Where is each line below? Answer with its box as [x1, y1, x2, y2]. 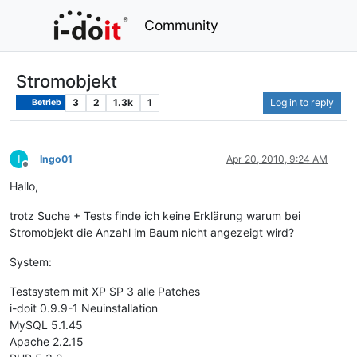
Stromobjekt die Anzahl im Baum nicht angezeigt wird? [10, 225, 294, 239]
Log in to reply [270, 96, 334, 108]
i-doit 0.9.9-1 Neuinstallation [10, 300, 158, 315]
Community [143, 16, 218, 33]
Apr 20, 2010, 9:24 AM [226, 152, 328, 165]
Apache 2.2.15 [10, 334, 84, 348]
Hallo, [10, 178, 38, 193]
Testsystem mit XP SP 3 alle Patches [10, 284, 200, 298]
